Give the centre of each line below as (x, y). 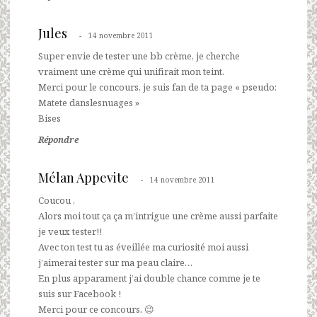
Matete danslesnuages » (89, 102)
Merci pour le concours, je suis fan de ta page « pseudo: (157, 87)
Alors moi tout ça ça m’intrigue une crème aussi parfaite (158, 215)
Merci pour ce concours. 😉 (96, 309)
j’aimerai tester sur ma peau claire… (115, 262)
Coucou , (57, 200)
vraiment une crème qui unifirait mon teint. (131, 71)
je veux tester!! (70, 231)
